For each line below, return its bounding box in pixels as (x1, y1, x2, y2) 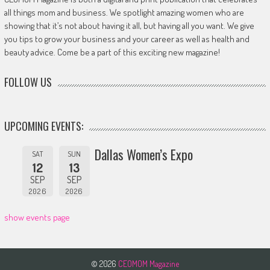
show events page (4, 211, 70, 223)
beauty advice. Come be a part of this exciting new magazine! (4, 46, 220, 58)
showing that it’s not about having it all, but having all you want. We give (4, 19, 254, 31)
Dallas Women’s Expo (94, 144, 193, 164)
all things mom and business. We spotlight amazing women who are (4, 6, 244, 18)
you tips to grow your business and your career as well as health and (4, 33, 250, 45)
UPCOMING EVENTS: (4, 118, 83, 134)
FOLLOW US (4, 74, 52, 90)
